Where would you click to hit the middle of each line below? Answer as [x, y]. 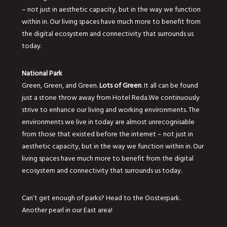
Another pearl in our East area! [67, 210]
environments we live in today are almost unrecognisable [108, 122]
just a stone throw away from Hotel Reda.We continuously [110, 97]
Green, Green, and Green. [60, 85]
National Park [42, 73]
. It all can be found [169, 85]
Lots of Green [120, 85]
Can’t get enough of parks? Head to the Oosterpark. [101, 198]
